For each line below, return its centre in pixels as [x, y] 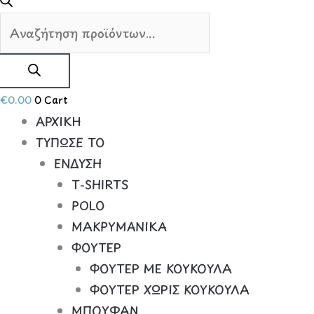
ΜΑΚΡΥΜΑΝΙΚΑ [119, 226]
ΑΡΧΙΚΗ [59, 121]
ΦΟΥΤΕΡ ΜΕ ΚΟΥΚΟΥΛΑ [161, 268]
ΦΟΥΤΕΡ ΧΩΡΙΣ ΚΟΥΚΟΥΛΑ [169, 289]
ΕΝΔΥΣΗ [77, 163]
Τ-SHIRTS [100, 184]
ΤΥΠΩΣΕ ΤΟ [70, 142]
